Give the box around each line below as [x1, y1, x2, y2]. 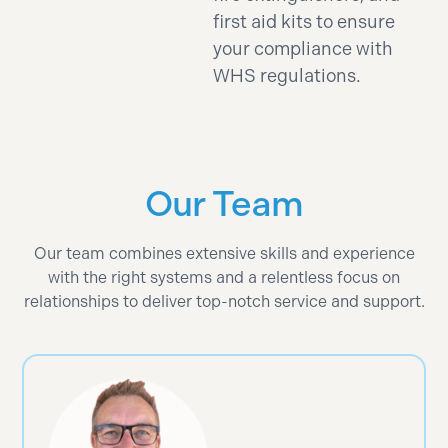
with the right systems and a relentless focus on [48, 267, 400, 287]
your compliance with [213, 37, 394, 60]
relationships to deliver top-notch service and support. [23, 291, 425, 311]
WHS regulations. [213, 64, 362, 87]
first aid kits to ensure [213, 10, 396, 33]
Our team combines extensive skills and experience [33, 243, 415, 263]
